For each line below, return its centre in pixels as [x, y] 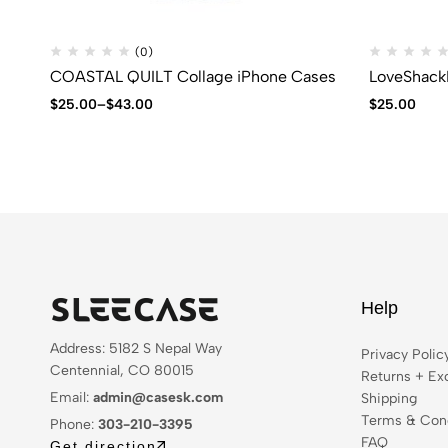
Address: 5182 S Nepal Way [136, 348]
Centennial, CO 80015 [122, 370]
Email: [71, 397]
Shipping [389, 398]
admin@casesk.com [158, 397]
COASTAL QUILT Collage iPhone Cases [193, 76]
